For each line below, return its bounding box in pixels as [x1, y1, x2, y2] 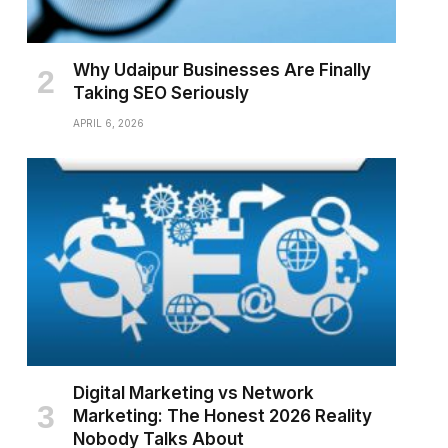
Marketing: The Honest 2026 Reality [72, 406, 372, 427]
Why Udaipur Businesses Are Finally [72, 60, 371, 81]
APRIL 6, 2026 [72, 117, 144, 130]
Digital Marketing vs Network [72, 383, 314, 404]
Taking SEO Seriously [72, 83, 249, 104]
